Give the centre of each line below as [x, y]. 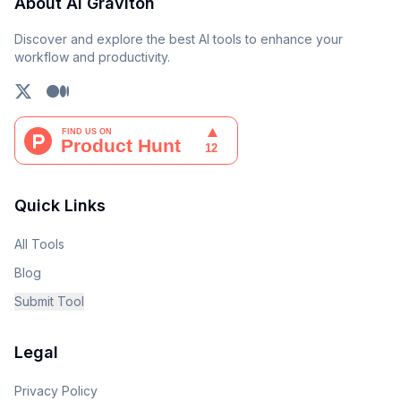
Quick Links [60, 205]
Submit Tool [49, 301]
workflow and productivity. [92, 57]
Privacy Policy [56, 391]
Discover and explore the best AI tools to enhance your [179, 39]
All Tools [39, 244]
